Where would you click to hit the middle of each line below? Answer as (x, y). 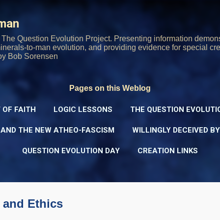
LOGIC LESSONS (83, 110)
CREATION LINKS (168, 151)
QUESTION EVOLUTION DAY (71, 151)
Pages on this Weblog (110, 88)
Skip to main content (110, 12)
